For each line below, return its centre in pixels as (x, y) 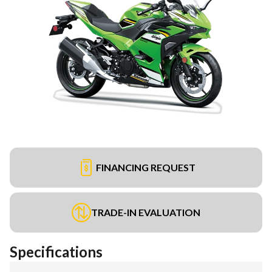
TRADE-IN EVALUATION (146, 212)
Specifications (56, 251)
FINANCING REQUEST (146, 167)
